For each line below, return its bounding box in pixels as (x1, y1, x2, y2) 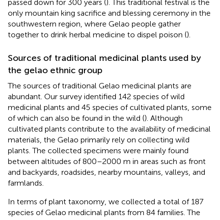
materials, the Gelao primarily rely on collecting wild (8, 135, 190, 144)
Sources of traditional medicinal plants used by (8, 52, 201, 63)
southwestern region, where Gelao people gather (8, 19, 181, 28)
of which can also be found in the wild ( (8, 113, 144, 123)
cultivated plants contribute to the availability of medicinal (8, 124, 211, 134)
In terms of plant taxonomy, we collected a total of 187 (8, 196, 203, 206)
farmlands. (8, 178, 44, 188)
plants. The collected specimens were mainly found (8, 145, 189, 155)
